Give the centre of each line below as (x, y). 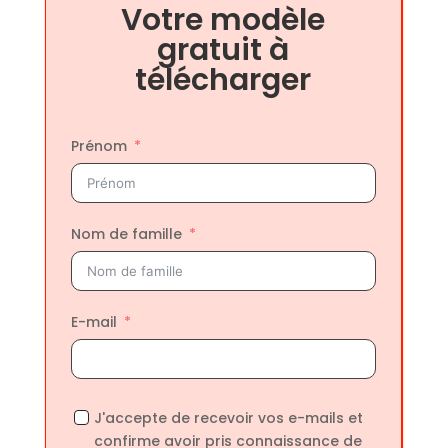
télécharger (223, 80)
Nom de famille (126, 234)
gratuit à (223, 50)
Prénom (98, 146)
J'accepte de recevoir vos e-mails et (228, 418)
